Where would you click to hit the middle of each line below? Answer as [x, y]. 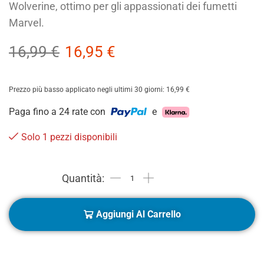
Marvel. [27, 22]
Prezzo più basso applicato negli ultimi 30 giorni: [88, 89]
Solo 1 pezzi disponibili [69, 137]
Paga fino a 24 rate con [58, 111]
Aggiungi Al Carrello [138, 214]
